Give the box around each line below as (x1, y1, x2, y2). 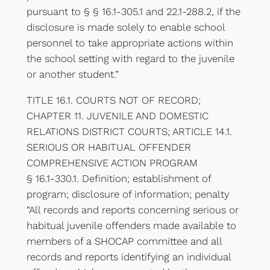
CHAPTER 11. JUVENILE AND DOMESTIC (26, 109, 209, 122)
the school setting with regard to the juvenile (26, 52, 234, 65)
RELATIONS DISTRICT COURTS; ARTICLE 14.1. (26, 125, 232, 137)
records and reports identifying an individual (26, 250, 231, 263)
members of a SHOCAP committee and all (26, 234, 222, 247)
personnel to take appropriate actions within (26, 37, 233, 49)
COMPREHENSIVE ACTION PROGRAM (26, 156, 198, 169)
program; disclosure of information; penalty (26, 187, 229, 200)
